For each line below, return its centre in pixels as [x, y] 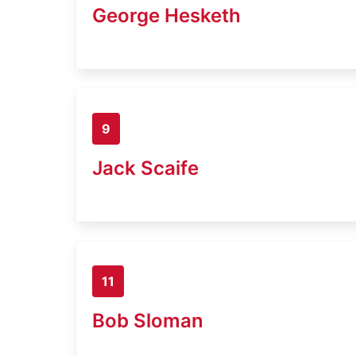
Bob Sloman [148, 320]
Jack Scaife [145, 168]
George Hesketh [166, 15]
